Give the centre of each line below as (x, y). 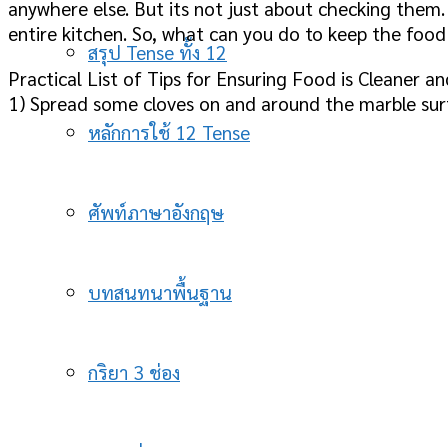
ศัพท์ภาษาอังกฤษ (156, 212)
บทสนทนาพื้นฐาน (160, 292)
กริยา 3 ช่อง (134, 372)
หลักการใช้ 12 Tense (169, 132)
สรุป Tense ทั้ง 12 (157, 52)
